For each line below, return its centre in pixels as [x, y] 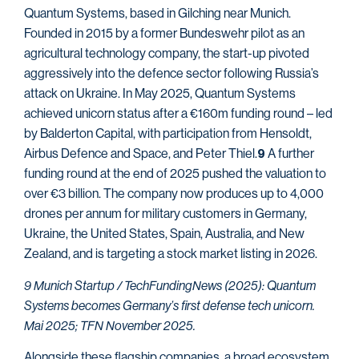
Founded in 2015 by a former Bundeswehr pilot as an [164, 34]
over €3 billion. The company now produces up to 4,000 [174, 194]
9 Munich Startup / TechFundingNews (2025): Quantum [170, 285]
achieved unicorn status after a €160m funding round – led [178, 114]
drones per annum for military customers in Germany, [165, 214]
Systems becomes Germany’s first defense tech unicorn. [169, 305]
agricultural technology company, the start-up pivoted [167, 54]
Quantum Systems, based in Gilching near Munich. [157, 14]
